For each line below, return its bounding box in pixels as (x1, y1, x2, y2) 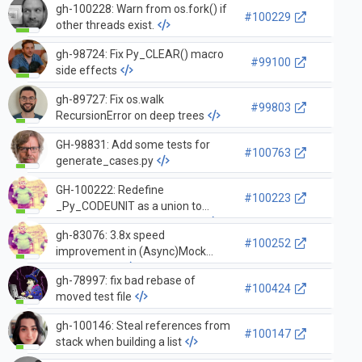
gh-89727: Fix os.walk (55, 92, 164, 106)
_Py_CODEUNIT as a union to (55, 199, 202, 213)
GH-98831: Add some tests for (55, 137, 210, 151)
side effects (55, 63, 117, 77)
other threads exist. (55, 18, 154, 32)
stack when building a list (55, 335, 182, 348)
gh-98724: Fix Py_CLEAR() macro (55, 47, 224, 61)
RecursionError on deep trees (55, 108, 204, 122)
